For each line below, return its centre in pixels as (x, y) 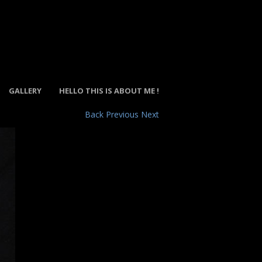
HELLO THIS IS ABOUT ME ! (109, 91)
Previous (122, 114)
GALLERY (25, 91)
